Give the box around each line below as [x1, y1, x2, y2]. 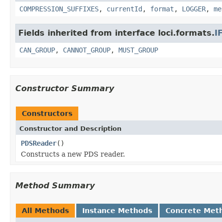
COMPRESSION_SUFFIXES [19, 4, 99, 13]
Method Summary [15, 180, 95, 190]
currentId [107, 4, 142, 13]
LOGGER [182, 4, 206, 13]
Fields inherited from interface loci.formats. [18, 28, 215, 38]
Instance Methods [82, 206, 152, 215]
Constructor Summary [15, 83, 114, 93]
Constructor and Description [19, 124, 121, 132]
